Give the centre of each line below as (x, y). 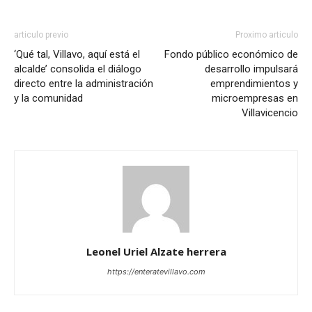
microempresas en (255, 99)
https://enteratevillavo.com (156, 272)
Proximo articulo (267, 35)
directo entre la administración (84, 84)
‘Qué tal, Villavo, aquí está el (77, 55)
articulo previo (41, 35)
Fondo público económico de (231, 55)
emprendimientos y (254, 84)
